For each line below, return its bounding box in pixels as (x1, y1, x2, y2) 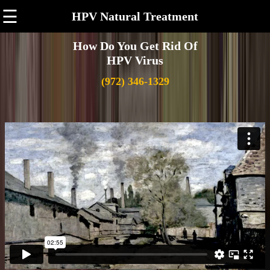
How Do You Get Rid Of (72, 39, 198, 52)
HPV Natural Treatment (71, 10, 198, 23)
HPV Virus (107, 54, 163, 67)
